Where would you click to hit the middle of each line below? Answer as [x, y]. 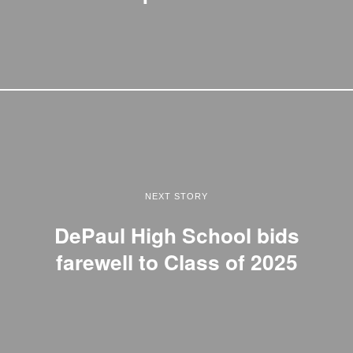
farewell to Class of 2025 [176, 261]
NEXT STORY [176, 196]
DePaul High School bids [176, 234]
